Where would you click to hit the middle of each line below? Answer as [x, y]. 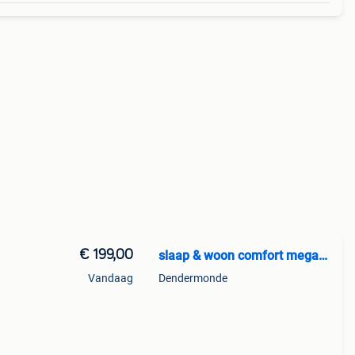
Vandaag [110, 278]
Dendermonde [193, 278]
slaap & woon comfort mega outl [323, 256]
